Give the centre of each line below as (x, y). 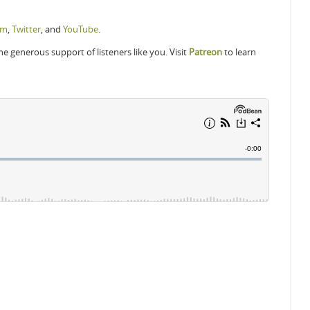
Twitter (26, 29)
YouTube (81, 29)
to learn (239, 52)
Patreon (206, 52)
